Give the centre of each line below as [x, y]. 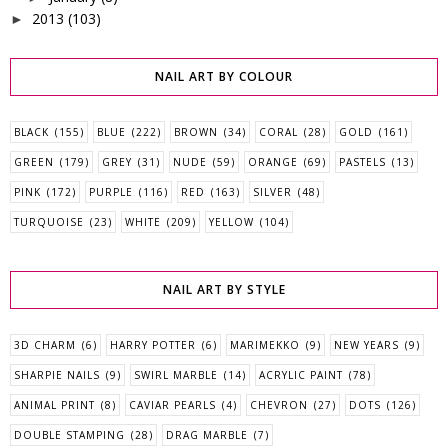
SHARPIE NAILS [57, 375]
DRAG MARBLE [207, 435]
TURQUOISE [49, 222]
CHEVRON [279, 405]
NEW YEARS [366, 345]
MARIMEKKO [265, 345]
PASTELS [362, 162]
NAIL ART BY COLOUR [224, 77]
